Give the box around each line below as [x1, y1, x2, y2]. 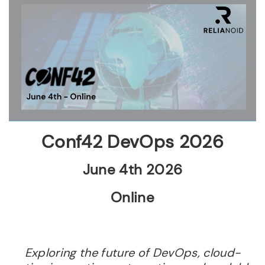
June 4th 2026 [82, 160, 183, 179]
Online [110, 188, 155, 206]
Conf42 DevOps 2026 [41, 130, 224, 153]
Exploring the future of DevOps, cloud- [24, 244, 241, 260]
